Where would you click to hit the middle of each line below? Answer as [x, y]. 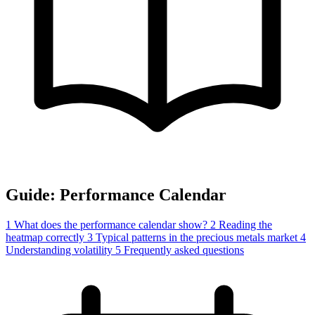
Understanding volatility [59, 250]
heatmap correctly [45, 238]
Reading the [245, 225]
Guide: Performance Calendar [116, 195]
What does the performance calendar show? [111, 225]
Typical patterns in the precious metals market [197, 238]
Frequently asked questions [184, 250]
